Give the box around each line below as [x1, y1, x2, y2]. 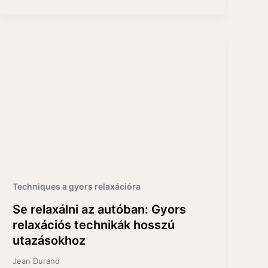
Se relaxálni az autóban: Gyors [13, 202, 187, 217]
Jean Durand [13, 256, 60, 266]
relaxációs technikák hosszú [13, 218, 175, 233]
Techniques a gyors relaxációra [13, 181, 141, 192]
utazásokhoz [13, 233, 86, 248]
